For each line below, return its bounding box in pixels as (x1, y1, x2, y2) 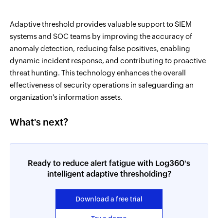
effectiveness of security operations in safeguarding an (10, 81, 194, 89)
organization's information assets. (10, 93, 123, 101)
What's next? (10, 116, 68, 127)
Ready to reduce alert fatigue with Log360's (28, 159, 190, 168)
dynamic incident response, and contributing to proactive (10, 56, 206, 65)
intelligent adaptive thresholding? (47, 169, 171, 179)
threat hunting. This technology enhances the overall (10, 69, 186, 77)
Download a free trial (75, 195, 143, 203)
